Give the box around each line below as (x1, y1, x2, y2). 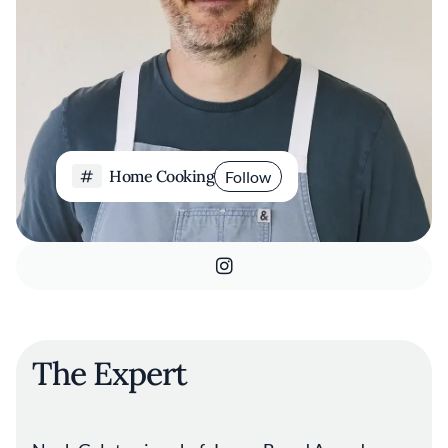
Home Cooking (105, 166, 215, 186)
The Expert (32, 353, 188, 394)
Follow (225, 167, 272, 186)
